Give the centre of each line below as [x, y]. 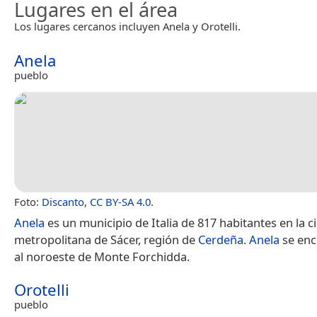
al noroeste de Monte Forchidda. [102, 256]
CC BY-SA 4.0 [120, 201]
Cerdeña [221, 239]
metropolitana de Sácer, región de [106, 239]
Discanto [63, 201]
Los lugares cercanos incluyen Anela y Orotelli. [127, 26]
